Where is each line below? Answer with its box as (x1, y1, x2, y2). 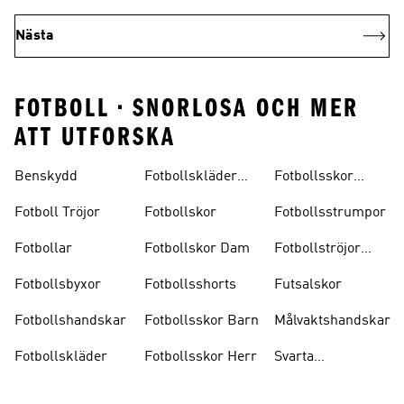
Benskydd (14, 170, 78, 184)
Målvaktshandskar (274, 314, 390, 328)
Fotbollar (14, 242, 72, 256)
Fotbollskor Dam (144, 242, 250, 256)
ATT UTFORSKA (14, 122, 176, 152)
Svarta (274, 350, 314, 364)
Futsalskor (274, 278, 342, 292)
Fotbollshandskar (14, 314, 126, 328)
